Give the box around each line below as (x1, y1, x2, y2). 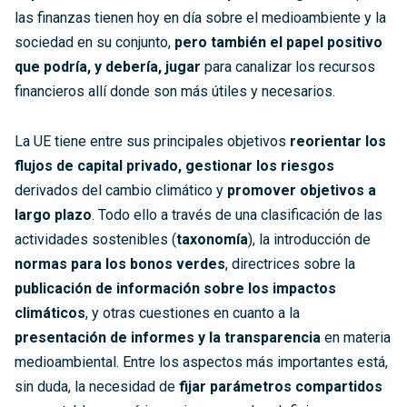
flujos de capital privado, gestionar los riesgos (15, 156, 334, 174)
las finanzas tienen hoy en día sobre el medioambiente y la (15, 8, 386, 26)
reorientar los (290, 132, 386, 150)
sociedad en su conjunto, (15, 33, 174, 51)
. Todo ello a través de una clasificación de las (92, 205, 382, 223)
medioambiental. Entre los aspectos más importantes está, (15, 352, 388, 371)
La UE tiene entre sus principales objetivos (15, 132, 290, 150)
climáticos (15, 303, 85, 322)
